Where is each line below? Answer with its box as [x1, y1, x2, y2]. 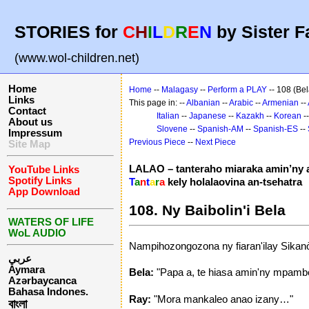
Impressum [8, 128, 62, 139]
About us [8, 117, 52, 128]
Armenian [262, 98, 299, 108]
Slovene [157, 124, 188, 134]
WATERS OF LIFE [8, 216, 94, 228]
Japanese [189, 111, 226, 121]
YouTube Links [8, 163, 79, 175]
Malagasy [161, 85, 198, 94]
